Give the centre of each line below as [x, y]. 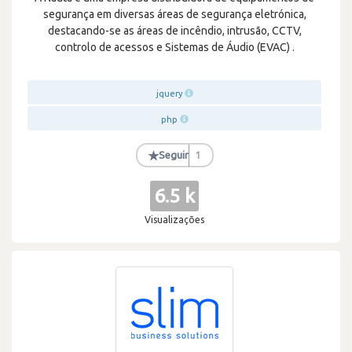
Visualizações [174, 220]
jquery [169, 93]
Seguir [174, 155]
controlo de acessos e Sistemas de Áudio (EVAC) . [174, 47]
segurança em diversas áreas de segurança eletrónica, [174, 14]
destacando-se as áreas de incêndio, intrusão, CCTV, [174, 31]
